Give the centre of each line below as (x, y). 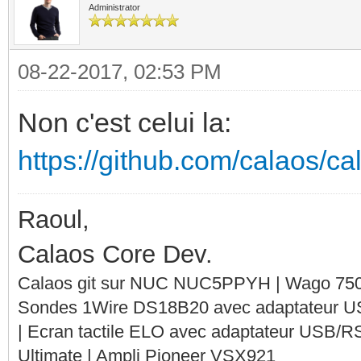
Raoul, (54, 219)
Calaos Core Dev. (115, 254)
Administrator (114, 7)
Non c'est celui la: (124, 122)
